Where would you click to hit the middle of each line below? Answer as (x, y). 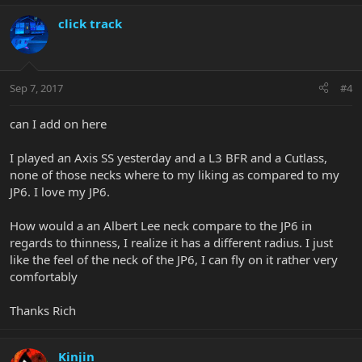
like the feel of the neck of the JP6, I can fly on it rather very (174, 259)
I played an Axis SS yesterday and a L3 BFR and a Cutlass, (168, 157)
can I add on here (58, 123)
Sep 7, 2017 (36, 88)
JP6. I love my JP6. (60, 191)
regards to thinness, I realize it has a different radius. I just (171, 242)
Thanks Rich (43, 310)
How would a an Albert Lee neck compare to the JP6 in (161, 225)
